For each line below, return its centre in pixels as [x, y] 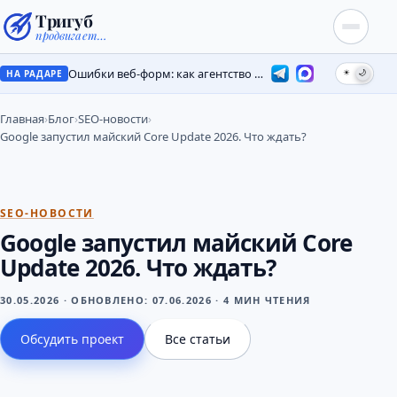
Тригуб [64, 20]
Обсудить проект [72, 339]
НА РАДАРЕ [35, 74]
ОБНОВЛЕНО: [112, 300]
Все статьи [198, 339]
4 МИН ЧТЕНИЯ [267, 300]
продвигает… [71, 35]
